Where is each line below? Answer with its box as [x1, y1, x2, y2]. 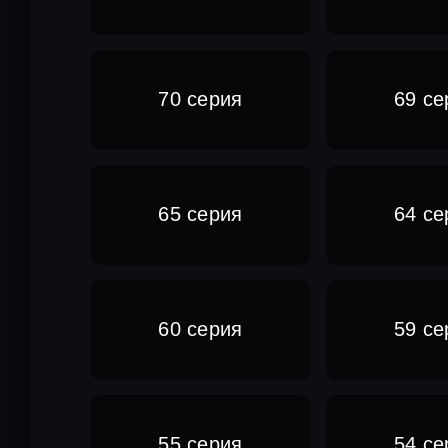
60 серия [158, 318, 243, 341]
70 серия [158, 88, 243, 111]
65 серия [158, 203, 243, 226]
